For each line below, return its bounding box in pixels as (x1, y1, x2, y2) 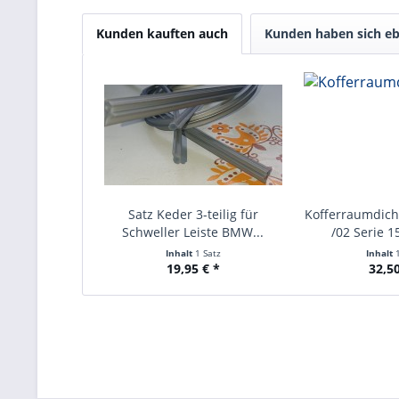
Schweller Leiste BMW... (122, 224, 265, 240)
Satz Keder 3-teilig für (127, 206, 258, 223)
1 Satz (194, 247, 221, 259)
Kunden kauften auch (96, 25, 228, 42)
